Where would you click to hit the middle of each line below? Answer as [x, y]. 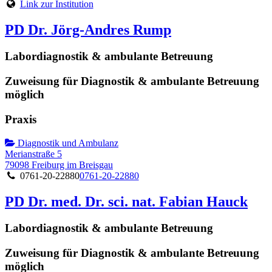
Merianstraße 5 [33, 154]
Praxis [21, 119]
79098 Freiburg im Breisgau [59, 165]
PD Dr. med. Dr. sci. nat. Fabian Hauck [126, 201]
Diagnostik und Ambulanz [67, 143]
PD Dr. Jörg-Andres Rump [88, 29]
